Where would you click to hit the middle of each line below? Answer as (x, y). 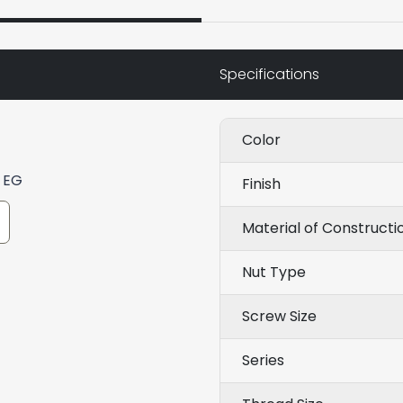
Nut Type (274, 272)
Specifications (269, 74)
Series (263, 360)
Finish (261, 184)
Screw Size (279, 316)
